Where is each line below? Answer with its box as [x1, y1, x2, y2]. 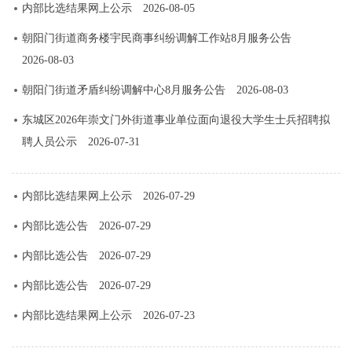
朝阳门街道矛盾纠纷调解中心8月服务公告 [21, 83, 225, 96]
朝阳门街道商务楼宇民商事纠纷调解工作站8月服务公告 [21, 31, 291, 44]
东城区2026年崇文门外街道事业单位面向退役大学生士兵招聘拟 [21, 113, 330, 126]
